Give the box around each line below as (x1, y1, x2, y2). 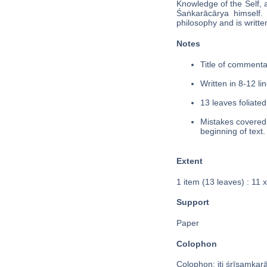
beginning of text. (200, 126, 265, 136)
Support (176, 197, 209, 207)
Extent (176, 156, 203, 166)
